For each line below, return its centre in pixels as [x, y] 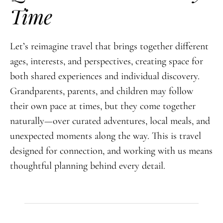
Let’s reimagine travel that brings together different [109, 46]
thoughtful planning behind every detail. [87, 166]
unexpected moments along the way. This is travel [105, 136]
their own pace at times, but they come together [103, 106]
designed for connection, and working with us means [111, 151]
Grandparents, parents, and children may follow [101, 91]
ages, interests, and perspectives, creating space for [106, 61]
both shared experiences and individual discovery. [105, 76]
